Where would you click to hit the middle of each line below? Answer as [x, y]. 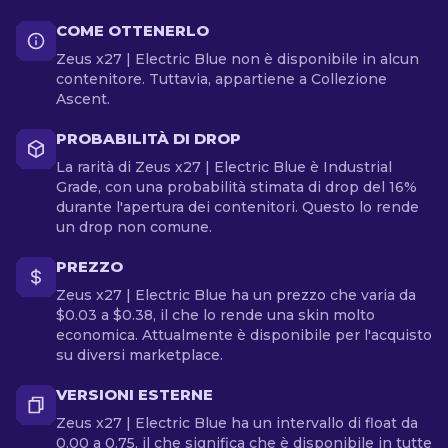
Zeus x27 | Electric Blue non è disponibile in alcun [237, 59]
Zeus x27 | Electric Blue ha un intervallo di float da [237, 423]
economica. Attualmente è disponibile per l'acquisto [244, 335]
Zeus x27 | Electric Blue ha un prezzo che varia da [236, 295]
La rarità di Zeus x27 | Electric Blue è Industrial [224, 167]
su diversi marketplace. [139, 355]
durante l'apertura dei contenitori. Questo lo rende [237, 207]
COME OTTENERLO [132, 30]
